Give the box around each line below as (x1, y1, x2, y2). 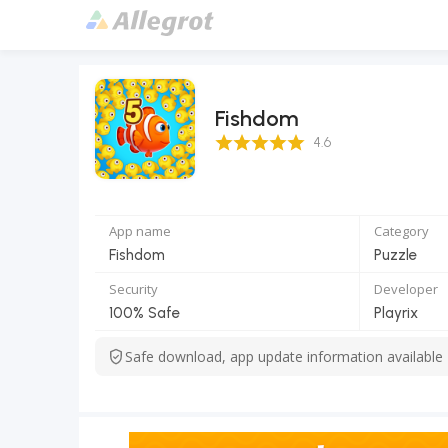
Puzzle (374, 246, 417, 264)
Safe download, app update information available (125, 347, 443, 366)
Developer (374, 280, 438, 298)
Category (374, 222, 429, 240)
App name (109, 222, 171, 240)
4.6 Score (214, 130, 274, 148)
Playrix (374, 304, 418, 322)
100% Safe (109, 304, 180, 322)
